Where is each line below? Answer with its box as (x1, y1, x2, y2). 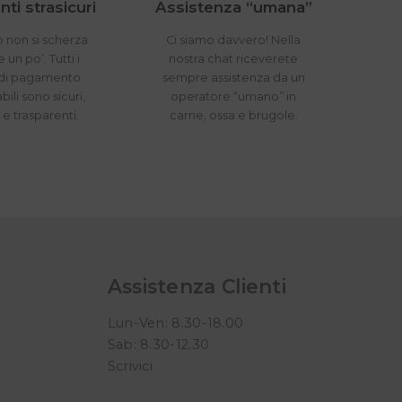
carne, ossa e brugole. (169, 109, 298, 123)
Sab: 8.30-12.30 (107, 336, 210, 354)
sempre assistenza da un (162, 71, 305, 85)
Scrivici (107, 358, 153, 375)
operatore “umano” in (170, 90, 297, 104)
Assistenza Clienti (107, 275, 287, 299)
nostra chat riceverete (169, 52, 299, 66)
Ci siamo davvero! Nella (166, 33, 301, 48)
